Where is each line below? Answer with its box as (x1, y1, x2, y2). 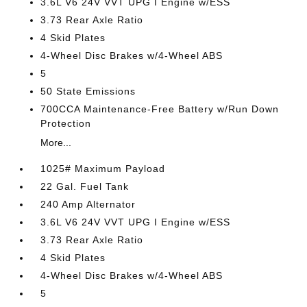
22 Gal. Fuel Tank (40, 181, 130, 192)
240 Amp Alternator (40, 199, 136, 210)
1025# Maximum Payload (40, 163, 166, 174)
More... (40, 137, 72, 148)
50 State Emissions (40, 86, 136, 97)
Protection (40, 118, 92, 129)
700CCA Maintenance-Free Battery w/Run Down (40, 103, 280, 114)
